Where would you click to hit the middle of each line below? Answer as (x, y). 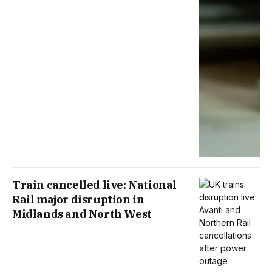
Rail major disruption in (78, 200)
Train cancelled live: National (95, 185)
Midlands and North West (82, 214)
